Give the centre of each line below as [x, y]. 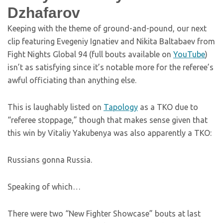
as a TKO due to [168, 107]
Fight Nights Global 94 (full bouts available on [90, 54]
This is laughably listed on [56, 107]
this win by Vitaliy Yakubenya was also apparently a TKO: [110, 133]
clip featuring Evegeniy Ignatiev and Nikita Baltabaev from [111, 41]
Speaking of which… [44, 187]
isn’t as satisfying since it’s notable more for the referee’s [111, 67]
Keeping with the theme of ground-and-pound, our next [107, 28]
